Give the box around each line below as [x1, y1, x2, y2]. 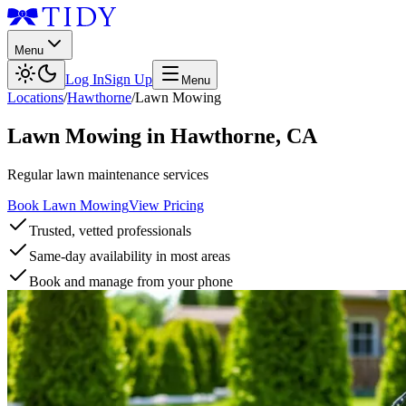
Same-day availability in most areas [29, 247, 230, 264]
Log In [65, 72, 104, 87]
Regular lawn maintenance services [7, 166, 208, 182]
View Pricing [129, 197, 204, 213]
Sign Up [104, 72, 152, 87]
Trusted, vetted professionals [29, 222, 191, 238]
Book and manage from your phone [29, 273, 233, 289]
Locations [7, 90, 63, 105]
